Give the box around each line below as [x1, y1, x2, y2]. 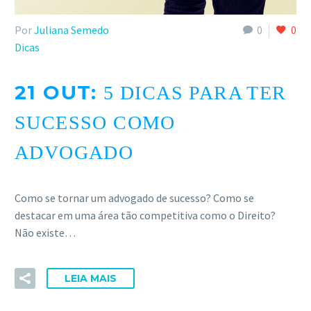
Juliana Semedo [34, 22, 109, 37]
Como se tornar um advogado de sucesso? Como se [15, 190, 254, 205]
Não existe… [15, 225, 76, 239]
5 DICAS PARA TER [103, 82, 287, 104]
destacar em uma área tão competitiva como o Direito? [15, 208, 276, 222]
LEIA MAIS [65, 271, 117, 285]
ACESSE [47, 9, 83, 23]
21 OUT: [15, 81, 104, 105]
